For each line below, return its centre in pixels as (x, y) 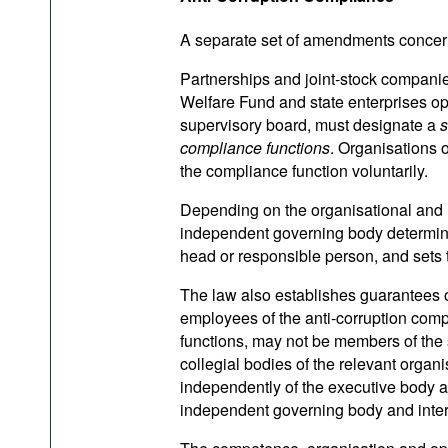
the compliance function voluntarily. (304, 171)
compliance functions (255, 148)
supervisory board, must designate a (310, 125)
